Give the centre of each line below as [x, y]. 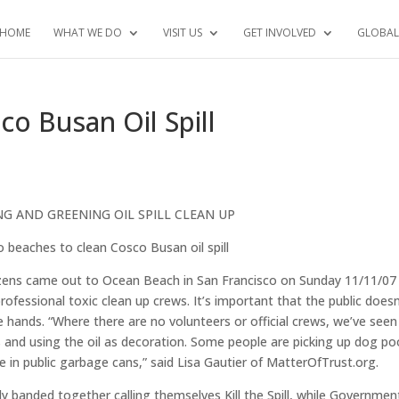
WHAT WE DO [88, 33]
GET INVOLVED [280, 33]
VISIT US [183, 33]
